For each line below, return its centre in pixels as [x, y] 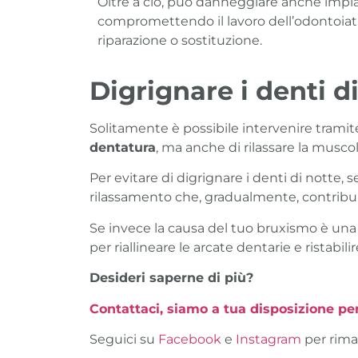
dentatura [123, 147]
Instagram [268, 339]
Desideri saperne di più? [171, 278]
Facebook [190, 339]
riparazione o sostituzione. [180, 40]
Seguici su [124, 339]
